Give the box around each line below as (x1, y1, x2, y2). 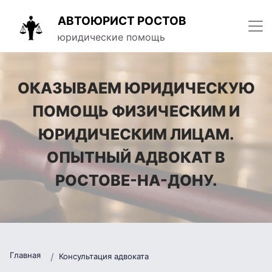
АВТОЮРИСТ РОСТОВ (58, 14, 186, 28)
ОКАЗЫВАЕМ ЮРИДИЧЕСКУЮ (17, 79, 255, 97)
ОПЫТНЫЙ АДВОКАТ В (47, 148, 225, 166)
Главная (10, 250, 41, 260)
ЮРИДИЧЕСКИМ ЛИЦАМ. (38, 125, 234, 143)
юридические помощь (58, 31, 165, 43)
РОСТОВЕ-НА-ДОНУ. (55, 171, 217, 189)
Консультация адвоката (59, 251, 149, 261)
